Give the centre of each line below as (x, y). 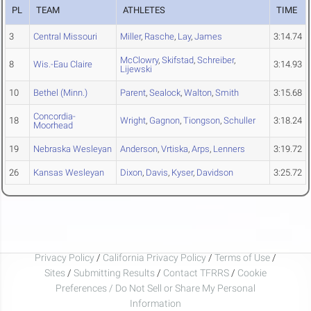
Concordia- (54, 117)
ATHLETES (144, 10)
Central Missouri (65, 37)
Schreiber (216, 60)
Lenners (229, 149)
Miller (131, 37)
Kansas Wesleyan (69, 173)
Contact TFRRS (197, 272)
